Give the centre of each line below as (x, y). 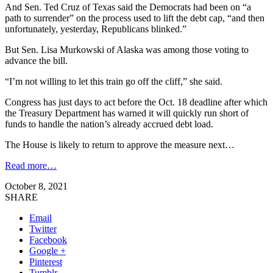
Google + (48, 250)
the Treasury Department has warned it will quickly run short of (127, 113)
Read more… (31, 165)
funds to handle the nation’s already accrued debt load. (109, 124)
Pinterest (46, 261)
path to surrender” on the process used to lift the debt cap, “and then (135, 18)
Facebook (48, 239)
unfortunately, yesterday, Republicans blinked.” (96, 29)
